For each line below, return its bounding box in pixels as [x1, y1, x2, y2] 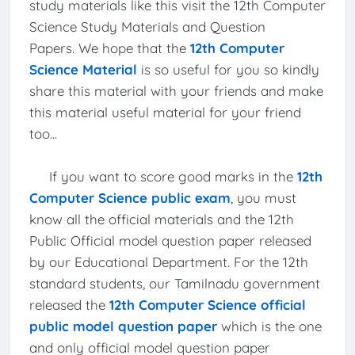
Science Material [29, 60, 137, 78]
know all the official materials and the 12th [29, 210, 294, 227]
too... [29, 124, 61, 142]
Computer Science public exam [29, 189, 231, 206]
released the [29, 296, 109, 313]
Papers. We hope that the [29, 39, 190, 56]
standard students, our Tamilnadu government [29, 274, 320, 292]
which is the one [216, 317, 322, 334]
